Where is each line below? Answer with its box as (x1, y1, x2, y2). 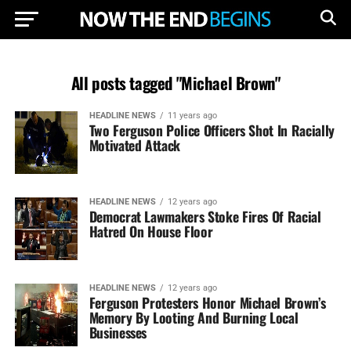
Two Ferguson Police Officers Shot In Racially (89, 120, 335, 140)
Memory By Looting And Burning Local (89, 307, 299, 327)
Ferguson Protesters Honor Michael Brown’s (89, 292, 326, 313)
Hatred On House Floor (89, 221, 213, 241)
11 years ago (167, 110, 217, 121)
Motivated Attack (89, 135, 181, 155)
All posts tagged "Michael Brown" (71, 71, 280, 95)
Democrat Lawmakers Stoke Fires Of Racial (89, 206, 321, 226)
